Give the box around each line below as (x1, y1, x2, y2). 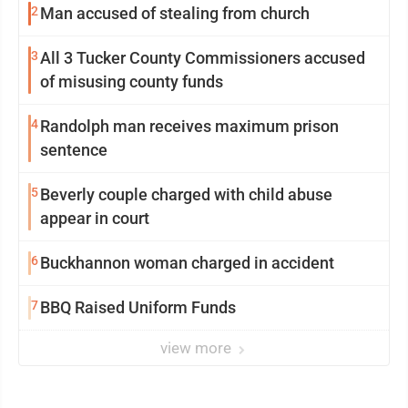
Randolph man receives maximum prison (40, 117, 339, 137)
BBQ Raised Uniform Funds (40, 298, 236, 318)
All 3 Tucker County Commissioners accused (40, 48, 365, 68)
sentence (40, 140, 107, 160)
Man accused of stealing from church (40, 4, 310, 24)
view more (160, 339, 235, 358)
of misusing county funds (40, 72, 223, 92)
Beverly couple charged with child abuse (40, 185, 332, 205)
